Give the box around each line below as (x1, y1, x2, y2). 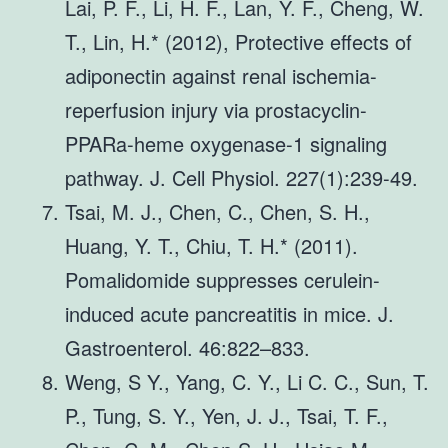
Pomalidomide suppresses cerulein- (65, 264, 380, 294)
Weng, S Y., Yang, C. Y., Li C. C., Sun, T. (65, 366, 429, 396)
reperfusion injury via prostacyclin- (65, 94, 367, 124)
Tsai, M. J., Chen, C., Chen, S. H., (65, 196, 370, 226)
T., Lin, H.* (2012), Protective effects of (65, 26, 412, 56)
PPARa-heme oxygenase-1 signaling (65, 128, 387, 158)
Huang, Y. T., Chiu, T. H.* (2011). (65, 230, 358, 260)
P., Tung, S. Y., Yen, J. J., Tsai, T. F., (65, 400, 388, 430)
